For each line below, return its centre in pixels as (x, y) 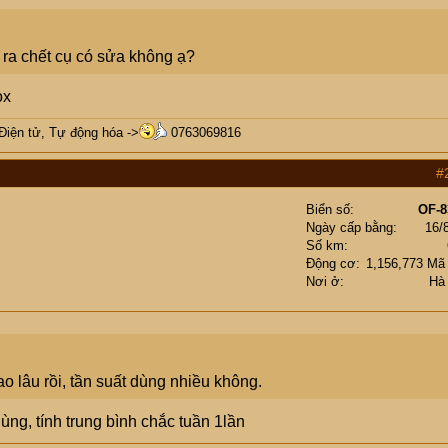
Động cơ (331, 263)
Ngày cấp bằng (349, 227)
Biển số (328, 209)
